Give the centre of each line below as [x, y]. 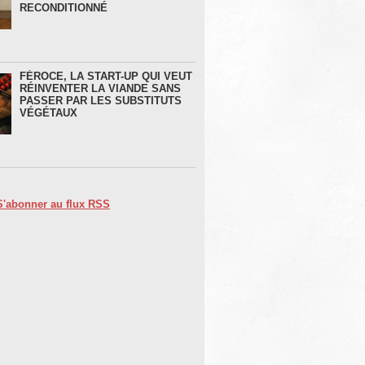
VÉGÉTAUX [48, 113]
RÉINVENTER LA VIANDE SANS [100, 89]
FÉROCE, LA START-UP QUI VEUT [106, 77]
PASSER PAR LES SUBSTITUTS [100, 101]
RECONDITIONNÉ [63, 8]
